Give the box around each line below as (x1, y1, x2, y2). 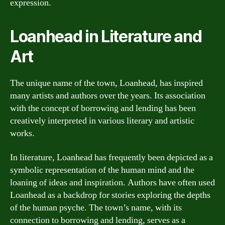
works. (10, 128, 35, 139)
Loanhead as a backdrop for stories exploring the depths (10, 189, 210, 201)
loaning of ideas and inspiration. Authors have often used (10, 176, 215, 188)
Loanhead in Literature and (10, 27, 202, 46)
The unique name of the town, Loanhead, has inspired (10, 77, 203, 89)
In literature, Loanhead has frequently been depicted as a (10, 151, 213, 163)
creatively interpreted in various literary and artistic (10, 115, 194, 127)
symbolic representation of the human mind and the (10, 164, 194, 176)
